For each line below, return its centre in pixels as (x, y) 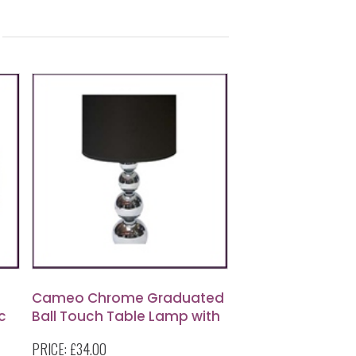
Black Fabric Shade (97, 335)
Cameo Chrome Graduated (128, 298)
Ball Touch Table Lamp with (126, 316)
